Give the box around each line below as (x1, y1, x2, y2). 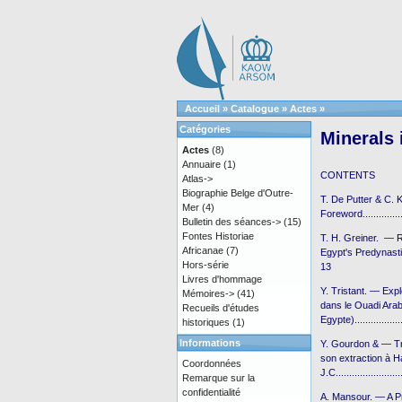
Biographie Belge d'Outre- (182, 188, 293, 198)
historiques (182, 317, 230, 328)
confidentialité (182, 387, 240, 398)
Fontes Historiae (182, 231, 254, 241)
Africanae (182, 245, 223, 256)
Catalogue (231, 103, 279, 114)
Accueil (185, 103, 220, 114)
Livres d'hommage (182, 274, 262, 284)
